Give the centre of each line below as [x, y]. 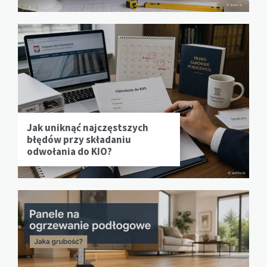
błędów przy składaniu [79, 139]
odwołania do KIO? [69, 151]
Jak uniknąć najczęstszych [88, 127]
